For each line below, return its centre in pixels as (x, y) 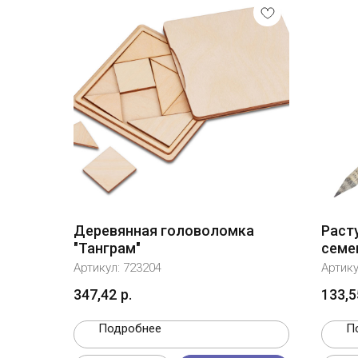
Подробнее (130, 329)
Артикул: (98, 268)
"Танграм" (107, 248)
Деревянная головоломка (164, 231)
